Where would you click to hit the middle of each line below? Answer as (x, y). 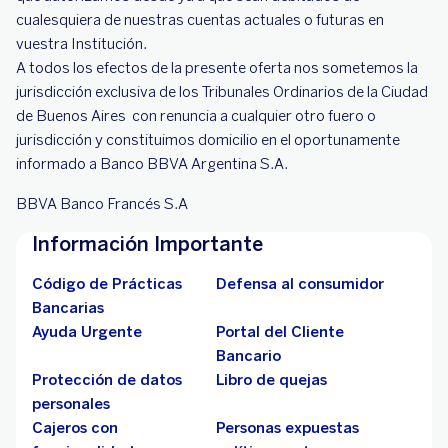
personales (71, 404)
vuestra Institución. (81, 44)
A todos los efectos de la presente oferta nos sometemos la (217, 68)
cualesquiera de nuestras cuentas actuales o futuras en (200, 20)
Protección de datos (107, 380)
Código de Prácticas (107, 284)
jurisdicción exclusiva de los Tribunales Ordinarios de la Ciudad (222, 92)
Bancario (248, 356)
